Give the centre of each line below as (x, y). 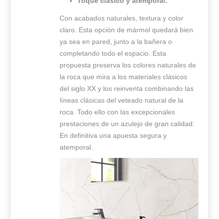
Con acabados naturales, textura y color (122, 18)
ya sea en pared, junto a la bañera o (116, 41)
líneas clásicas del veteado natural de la (122, 100)
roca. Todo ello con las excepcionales (118, 112)
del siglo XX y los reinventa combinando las (127, 88)
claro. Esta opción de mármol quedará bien (127, 30)
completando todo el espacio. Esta (113, 53)
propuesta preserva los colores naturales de (128, 65)
